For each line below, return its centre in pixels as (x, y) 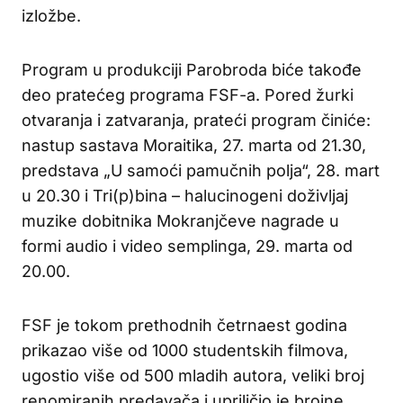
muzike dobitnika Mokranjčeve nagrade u (180, 220)
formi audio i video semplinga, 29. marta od (187, 246)
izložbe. (51, 15)
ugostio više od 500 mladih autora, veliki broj (193, 375)
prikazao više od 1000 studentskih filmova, (185, 350)
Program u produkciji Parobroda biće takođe (192, 69)
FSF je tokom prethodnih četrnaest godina (184, 325)
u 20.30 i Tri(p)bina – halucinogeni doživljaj (185, 195)
